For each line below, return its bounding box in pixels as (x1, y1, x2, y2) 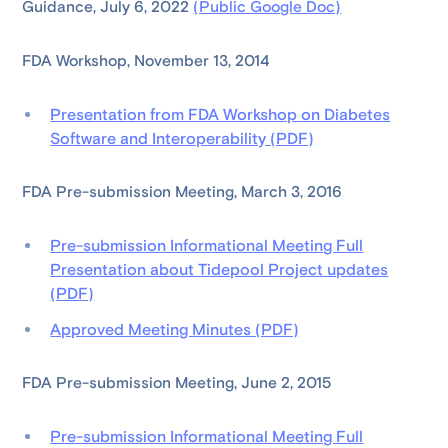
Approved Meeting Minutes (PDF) (50, 320, 300, 340)
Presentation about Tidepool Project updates (50, 260, 389, 280)
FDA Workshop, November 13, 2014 (22, 51, 270, 71)
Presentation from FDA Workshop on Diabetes (50, 105, 391, 125)
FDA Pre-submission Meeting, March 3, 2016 (22, 182, 343, 202)
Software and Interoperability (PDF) (50, 129, 315, 149)
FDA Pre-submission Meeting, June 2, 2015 (22, 373, 332, 393)
